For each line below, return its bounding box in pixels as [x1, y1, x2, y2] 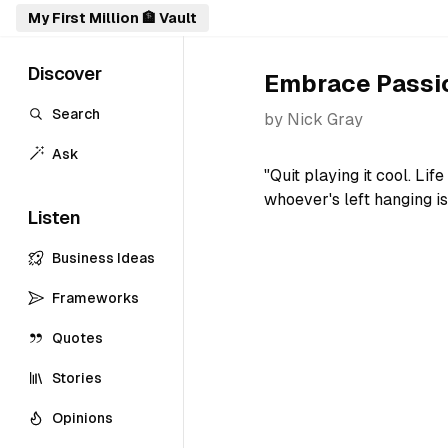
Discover [28, 63, 102, 84]
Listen [28, 207, 81, 228]
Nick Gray [287, 110, 363, 129]
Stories [52, 370, 102, 386]
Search [52, 106, 100, 122]
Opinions [52, 410, 113, 426]
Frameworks [52, 290, 139, 306]
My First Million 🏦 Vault [28, 10, 197, 26]
